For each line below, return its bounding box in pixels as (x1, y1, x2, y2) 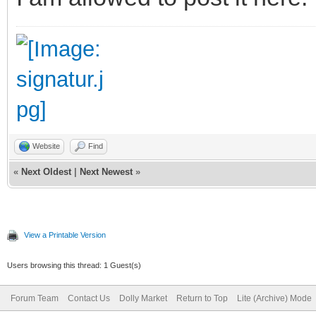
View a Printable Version (24, 230, 106, 239)
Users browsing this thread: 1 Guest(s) (7, 260, 141, 269)
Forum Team (11, 293, 59, 303)
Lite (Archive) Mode (237, 293, 312, 303)
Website (32, 141, 60, 150)
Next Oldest (21, 166, 71, 177)
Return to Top (176, 293, 228, 303)
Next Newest (80, 166, 133, 177)
